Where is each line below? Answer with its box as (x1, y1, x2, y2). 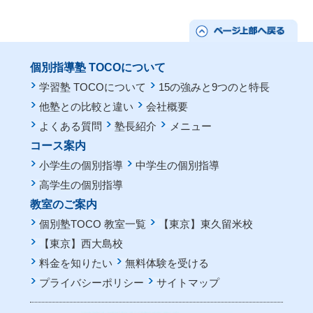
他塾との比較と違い (39, 101, 133, 113)
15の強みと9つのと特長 (159, 81, 270, 94)
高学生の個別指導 (39, 179, 123, 191)
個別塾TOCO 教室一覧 (39, 218, 146, 231)
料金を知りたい (39, 257, 112, 270)
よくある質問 (39, 120, 102, 133)
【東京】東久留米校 (159, 218, 254, 231)
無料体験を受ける (125, 257, 210, 270)
